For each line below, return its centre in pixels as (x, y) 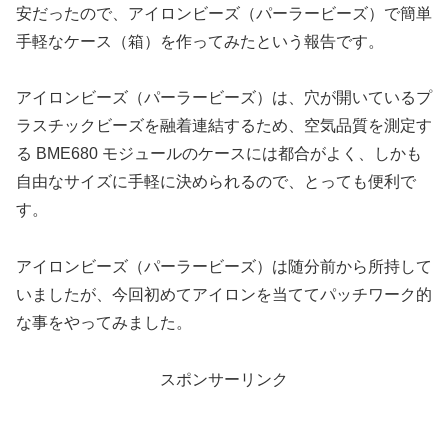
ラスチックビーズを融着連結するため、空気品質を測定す (224, 126)
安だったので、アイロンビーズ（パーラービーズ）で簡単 (224, 13)
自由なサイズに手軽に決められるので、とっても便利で (216, 182)
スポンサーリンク (224, 379)
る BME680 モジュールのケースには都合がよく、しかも (219, 154)
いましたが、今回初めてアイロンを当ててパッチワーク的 (224, 295)
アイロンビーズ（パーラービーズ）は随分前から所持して (224, 267)
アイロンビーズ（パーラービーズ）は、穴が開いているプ (224, 98)
